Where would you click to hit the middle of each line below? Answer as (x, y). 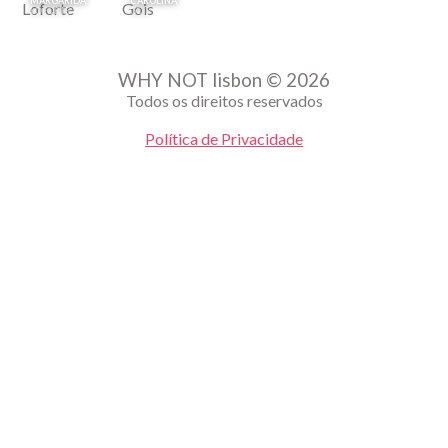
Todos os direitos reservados (224, 100)
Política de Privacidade (224, 138)
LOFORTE (51, 10)
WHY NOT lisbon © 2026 (224, 79)
